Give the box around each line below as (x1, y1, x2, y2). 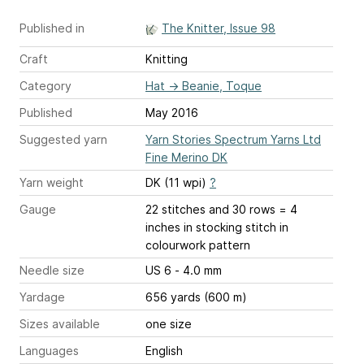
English (145, 343, 183, 357)
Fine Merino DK (145, 149, 227, 164)
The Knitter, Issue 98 (162, 20, 275, 35)
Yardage (19, 289, 65, 304)
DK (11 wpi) (145, 175, 210, 189)
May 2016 (145, 105, 198, 119)
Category (19, 78, 71, 93)
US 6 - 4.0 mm (175, 262, 222, 277)
